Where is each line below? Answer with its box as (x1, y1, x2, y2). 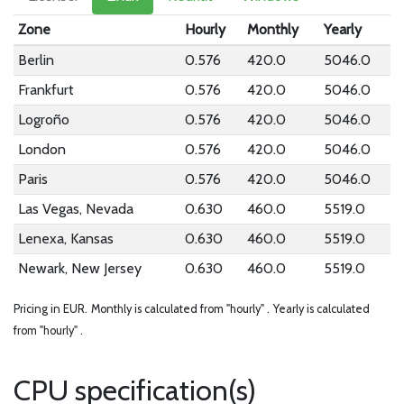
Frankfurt (17, 81, 74, 98)
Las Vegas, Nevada (17, 200, 133, 217)
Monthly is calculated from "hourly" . (91, 302, 270, 316)
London (17, 141, 66, 158)
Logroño (17, 111, 69, 128)
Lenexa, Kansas (17, 230, 114, 247)
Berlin (17, 51, 54, 69)
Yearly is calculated (273, 302, 370, 316)
